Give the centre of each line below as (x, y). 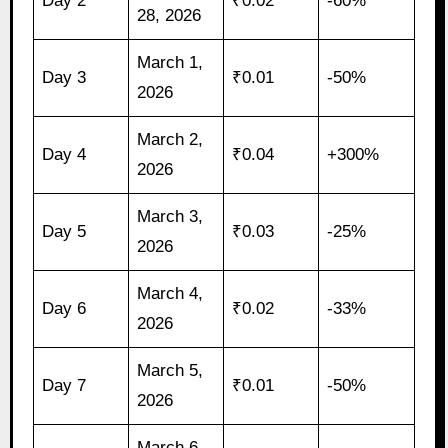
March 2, (170, 140)
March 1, (170, 63)
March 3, (170, 217)
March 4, (170, 294)
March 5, (170, 371)
